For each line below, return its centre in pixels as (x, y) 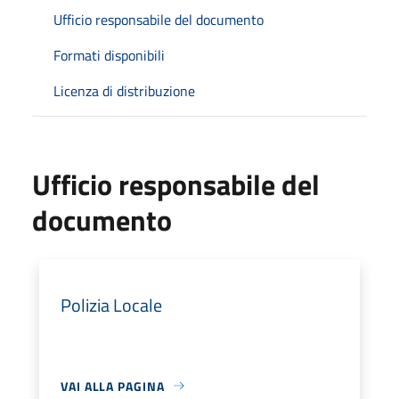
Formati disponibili (109, 55)
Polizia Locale (111, 305)
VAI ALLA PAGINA (113, 386)
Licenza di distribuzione (124, 90)
